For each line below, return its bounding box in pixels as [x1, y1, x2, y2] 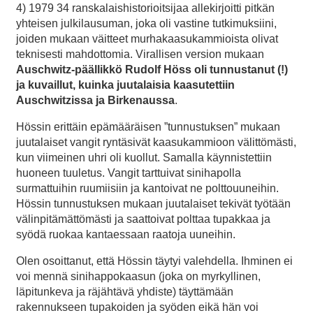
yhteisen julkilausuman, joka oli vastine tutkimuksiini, [16, 17, 277, 29]
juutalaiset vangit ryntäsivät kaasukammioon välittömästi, [16, 136, 296, 148]
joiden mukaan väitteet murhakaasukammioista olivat [16, 32, 278, 45]
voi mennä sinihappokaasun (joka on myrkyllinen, [16, 270, 261, 282]
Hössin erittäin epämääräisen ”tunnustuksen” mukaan [16, 120, 280, 133]
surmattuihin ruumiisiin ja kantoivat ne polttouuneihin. [16, 182, 279, 194]
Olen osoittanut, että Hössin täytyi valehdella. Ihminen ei [16, 254, 293, 267]
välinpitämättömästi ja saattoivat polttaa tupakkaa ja [16, 212, 270, 225]
